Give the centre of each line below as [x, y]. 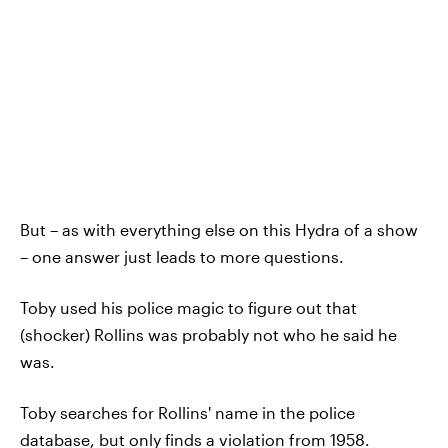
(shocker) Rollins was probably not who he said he [208, 335]
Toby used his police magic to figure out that [188, 308]
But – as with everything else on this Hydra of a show [219, 230]
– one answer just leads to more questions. [182, 257]
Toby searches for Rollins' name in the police [187, 413]
